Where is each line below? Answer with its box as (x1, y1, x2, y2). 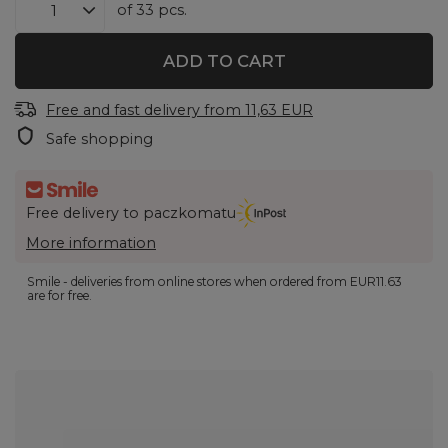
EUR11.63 (350, 273, 403, 289)
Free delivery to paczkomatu (26, 204, 236, 223)
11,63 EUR (245, 101, 313, 120)
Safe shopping (46, 130, 153, 149)
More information (26, 233, 156, 252)
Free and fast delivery (46, 101, 200, 120)
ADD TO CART (162, 51, 286, 72)
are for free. (27, 287, 93, 303)
